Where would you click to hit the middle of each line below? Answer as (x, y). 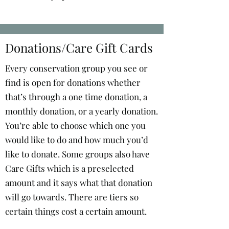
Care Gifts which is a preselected (70, 168)
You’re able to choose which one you (75, 125)
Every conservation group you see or (76, 68)
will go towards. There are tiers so (72, 197)
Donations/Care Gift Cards (79, 48)
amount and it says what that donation (79, 182)
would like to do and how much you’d (77, 140)
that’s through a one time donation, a (76, 97)
